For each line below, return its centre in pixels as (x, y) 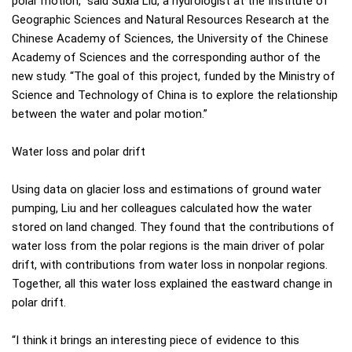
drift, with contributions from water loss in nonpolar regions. (170, 265)
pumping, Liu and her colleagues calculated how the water (162, 209)
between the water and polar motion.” (110, 114)
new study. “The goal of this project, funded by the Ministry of (174, 77)
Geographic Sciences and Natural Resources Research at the (170, 20)
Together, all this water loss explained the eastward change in (172, 284)
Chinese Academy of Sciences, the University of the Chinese (170, 39)
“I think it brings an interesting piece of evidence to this (156, 341)
